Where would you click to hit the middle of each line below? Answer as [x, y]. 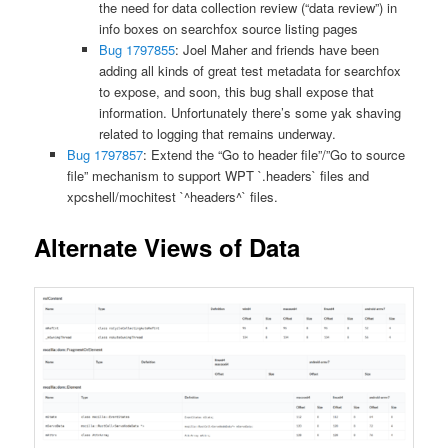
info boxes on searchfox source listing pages [229, 28]
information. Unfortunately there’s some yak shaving [250, 112]
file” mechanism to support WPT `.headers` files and [217, 175]
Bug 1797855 [137, 49]
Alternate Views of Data [167, 247]
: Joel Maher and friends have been [277, 49]
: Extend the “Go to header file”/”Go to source [273, 154]
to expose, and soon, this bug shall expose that [237, 91]
